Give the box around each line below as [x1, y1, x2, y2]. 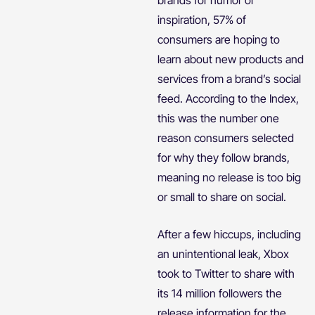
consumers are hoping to [157, 32, 280, 46]
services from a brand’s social [157, 71, 301, 86]
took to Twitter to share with [157, 266, 295, 281]
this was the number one [157, 110, 279, 125]
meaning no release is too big [157, 169, 301, 184]
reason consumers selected [157, 130, 294, 145]
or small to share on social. [157, 189, 286, 204]
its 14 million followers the [157, 285, 282, 300]
